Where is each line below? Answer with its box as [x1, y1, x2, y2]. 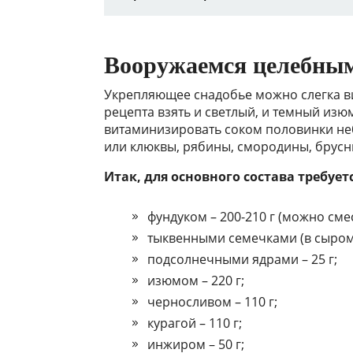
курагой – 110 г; [147, 314, 242, 333]
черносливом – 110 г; [147, 293, 277, 311]
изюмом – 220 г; [147, 272, 244, 290]
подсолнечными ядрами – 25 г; [147, 251, 337, 269]
